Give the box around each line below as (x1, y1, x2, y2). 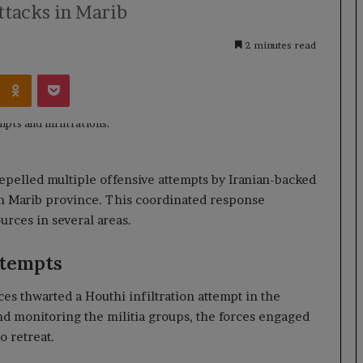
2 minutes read (242, 39, 316, 51)
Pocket (69, 66, 104, 80)
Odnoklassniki (31, 66, 103, 80)
